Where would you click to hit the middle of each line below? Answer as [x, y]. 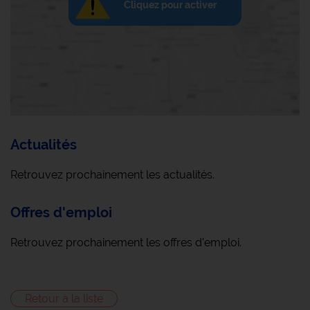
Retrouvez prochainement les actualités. [112, 175]
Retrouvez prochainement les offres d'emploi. [126, 243]
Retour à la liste [64, 299]
